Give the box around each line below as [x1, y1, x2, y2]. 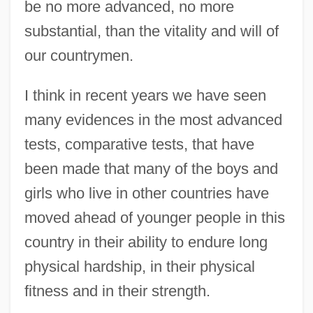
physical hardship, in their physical [24, 258, 255, 276]
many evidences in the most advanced [24, 111, 282, 129]
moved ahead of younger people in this [24, 209, 285, 227]
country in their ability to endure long [24, 233, 268, 252]
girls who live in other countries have [24, 184, 269, 203]
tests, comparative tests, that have [24, 136, 254, 154]
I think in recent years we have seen [24, 87, 266, 105]
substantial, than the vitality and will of [24, 22, 279, 41]
